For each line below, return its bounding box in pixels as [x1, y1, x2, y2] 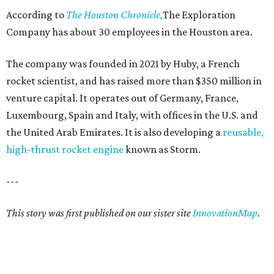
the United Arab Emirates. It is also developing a [6, 126, 223, 139]
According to [6, 9, 66, 21]
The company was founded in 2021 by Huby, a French [6, 57, 240, 70]
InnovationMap [193, 207, 257, 220]
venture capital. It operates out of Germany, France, [6, 92, 239, 105]
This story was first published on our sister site [6, 207, 193, 220]
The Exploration [163, 9, 235, 21]
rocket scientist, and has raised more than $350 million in [6, 75, 262, 87]
